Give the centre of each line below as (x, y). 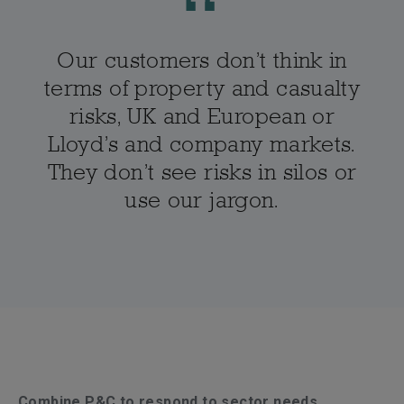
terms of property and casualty (202, 87)
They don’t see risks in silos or (202, 171)
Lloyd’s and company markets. (202, 143)
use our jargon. (202, 199)
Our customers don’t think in (202, 60)
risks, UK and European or (202, 115)
